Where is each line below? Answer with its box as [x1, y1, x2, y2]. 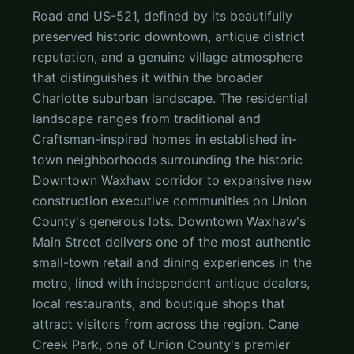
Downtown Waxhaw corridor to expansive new [32, 172, 312, 188]
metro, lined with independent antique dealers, [32, 275, 310, 291]
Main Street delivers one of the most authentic [32, 234, 311, 250]
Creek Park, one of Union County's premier [32, 337, 290, 352]
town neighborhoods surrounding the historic [32, 152, 303, 168]
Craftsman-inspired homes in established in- [32, 131, 297, 147]
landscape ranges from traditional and [32, 111, 261, 126]
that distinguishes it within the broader [32, 70, 263, 85]
